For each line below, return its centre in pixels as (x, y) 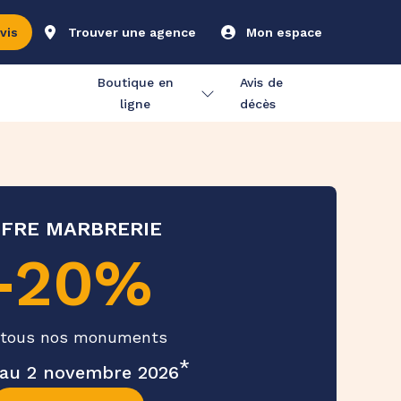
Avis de (262, 82)
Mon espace (284, 32)
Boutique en (135, 82)
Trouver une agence (132, 32)
